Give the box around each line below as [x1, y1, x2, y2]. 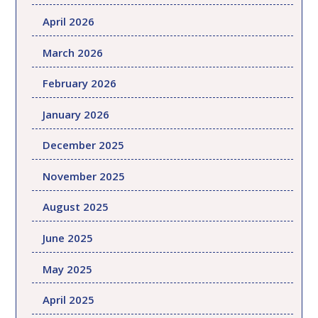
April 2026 [43, 14, 95, 29]
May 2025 [43, 261, 93, 276]
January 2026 [43, 106, 110, 121]
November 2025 [43, 168, 126, 183]
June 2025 [43, 231, 94, 246]
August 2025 [43, 199, 109, 214]
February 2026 [43, 76, 117, 91]
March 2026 [43, 45, 104, 60]
